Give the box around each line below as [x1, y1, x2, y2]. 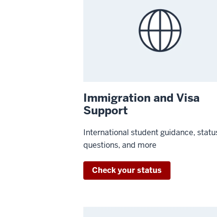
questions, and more [83, 139, 156, 150]
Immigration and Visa [83, 90, 200, 105]
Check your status [92, 165, 162, 175]
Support [83, 103, 128, 118]
